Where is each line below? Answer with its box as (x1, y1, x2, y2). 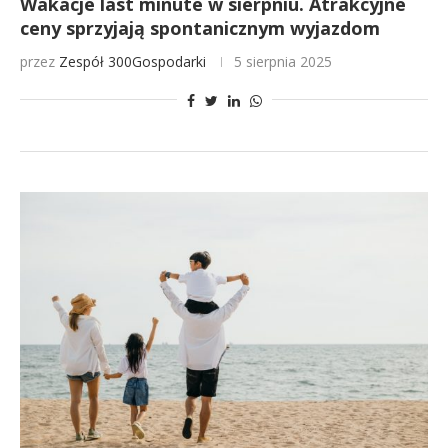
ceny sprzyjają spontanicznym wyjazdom (20, 16, 380, 40)
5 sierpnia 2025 (234, 52, 332, 71)
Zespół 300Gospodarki (59, 52, 206, 71)
